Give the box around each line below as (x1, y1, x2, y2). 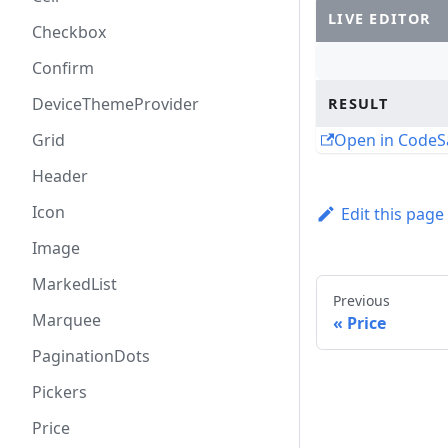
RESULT (328, 94, 389, 114)
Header (32, 165, 88, 187)
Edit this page (340, 203, 444, 226)
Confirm (32, 57, 94, 79)
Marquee (32, 309, 101, 331)
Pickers (32, 381, 87, 403)
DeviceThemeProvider (32, 93, 199, 115)
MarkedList (32, 273, 117, 295)
